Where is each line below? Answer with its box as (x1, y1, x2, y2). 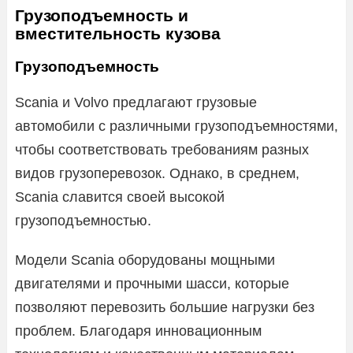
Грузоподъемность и (15, 6, 188, 24)
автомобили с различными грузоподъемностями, (15, 117, 338, 134)
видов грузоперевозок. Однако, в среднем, (15, 165, 299, 181)
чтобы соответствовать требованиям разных (15, 141, 309, 158)
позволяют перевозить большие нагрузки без (15, 299, 314, 315)
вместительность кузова (15, 24, 221, 43)
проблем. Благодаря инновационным (15, 322, 262, 339)
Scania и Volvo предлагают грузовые (15, 94, 257, 110)
